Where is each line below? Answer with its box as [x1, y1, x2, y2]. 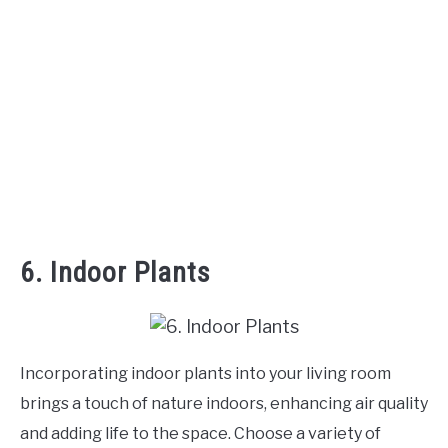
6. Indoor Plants [20, 255, 211, 289]
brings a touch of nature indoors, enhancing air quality [20, 393, 428, 413]
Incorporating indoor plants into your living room [20, 363, 391, 383]
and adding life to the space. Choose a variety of [20, 423, 381, 443]
